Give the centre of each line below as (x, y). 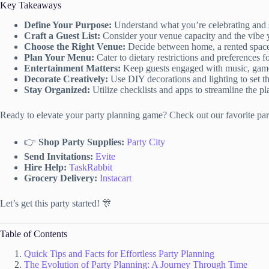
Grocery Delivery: (61, 178)
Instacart (116, 178)
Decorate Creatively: (66, 79)
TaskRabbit (91, 168)
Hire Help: (45, 168)
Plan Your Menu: (59, 58)
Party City (146, 142)
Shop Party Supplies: (81, 142)
